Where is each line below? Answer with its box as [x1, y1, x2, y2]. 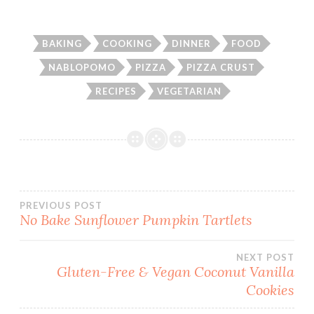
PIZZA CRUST [186, 61, 255, 73]
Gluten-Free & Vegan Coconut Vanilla [57, 263, 294, 281]
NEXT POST [236, 252, 294, 264]
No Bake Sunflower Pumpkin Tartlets [20, 211, 252, 229]
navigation [19, 230, 153, 266]
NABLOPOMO [48, 61, 116, 73]
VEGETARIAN [156, 85, 221, 97]
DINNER [172, 38, 211, 50]
